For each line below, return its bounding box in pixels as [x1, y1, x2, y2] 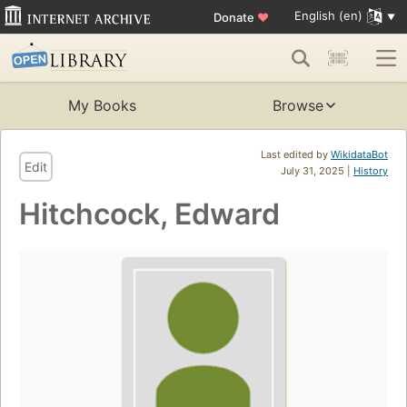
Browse [273, 96, 323, 115]
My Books [67, 96, 136, 115]
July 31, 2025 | [281, 164, 353, 178]
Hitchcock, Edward [19, 196, 280, 233]
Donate [213, 9, 257, 25]
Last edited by [261, 148, 331, 162]
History [353, 164, 388, 178]
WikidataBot [331, 148, 388, 162]
